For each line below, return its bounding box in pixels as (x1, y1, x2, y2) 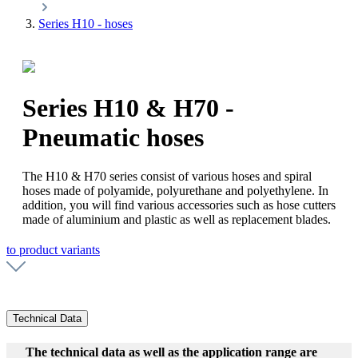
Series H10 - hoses (38, 17, 133, 31)
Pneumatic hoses (22, 122, 204, 152)
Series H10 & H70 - (22, 93, 234, 122)
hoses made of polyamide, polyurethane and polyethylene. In (22, 184, 328, 198)
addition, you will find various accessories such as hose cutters (22, 198, 336, 213)
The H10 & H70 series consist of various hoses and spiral (22, 169, 312, 184)
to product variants (6, 243, 100, 257)
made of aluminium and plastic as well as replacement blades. (22, 213, 331, 227)
